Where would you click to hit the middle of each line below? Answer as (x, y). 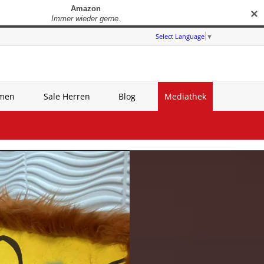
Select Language (180, 36)
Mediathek (185, 96)
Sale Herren (67, 96)
